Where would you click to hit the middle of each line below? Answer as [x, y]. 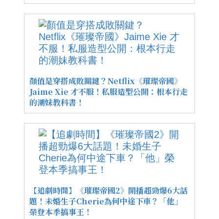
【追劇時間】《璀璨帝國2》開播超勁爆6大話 [109, 191]
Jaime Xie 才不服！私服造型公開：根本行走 [109, 92]
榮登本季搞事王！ [61, 212]
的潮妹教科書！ [57, 103]
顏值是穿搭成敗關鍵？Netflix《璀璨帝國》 [106, 81]
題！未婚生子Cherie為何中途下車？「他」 [106, 201]
